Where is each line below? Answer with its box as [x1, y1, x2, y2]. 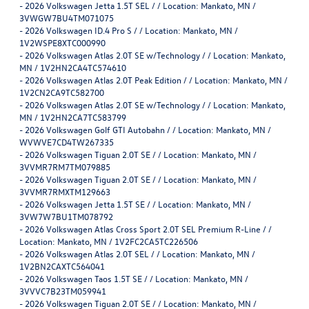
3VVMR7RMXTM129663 [19, 185, 110, 197]
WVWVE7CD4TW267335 [19, 135, 114, 148]
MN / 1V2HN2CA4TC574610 [19, 61, 126, 73]
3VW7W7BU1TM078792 [19, 210, 113, 222]
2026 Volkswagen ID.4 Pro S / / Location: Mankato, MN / [25, 23, 238, 36]
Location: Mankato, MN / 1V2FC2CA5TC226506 [19, 235, 198, 247]
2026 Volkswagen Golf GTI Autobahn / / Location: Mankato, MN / [25, 123, 271, 135]
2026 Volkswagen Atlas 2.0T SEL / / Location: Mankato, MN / [25, 247, 255, 259]
